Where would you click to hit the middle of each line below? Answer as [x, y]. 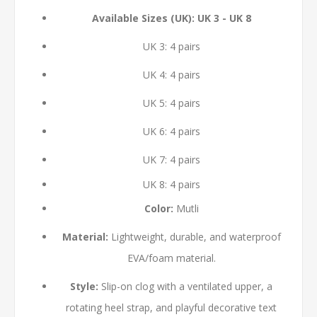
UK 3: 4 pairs [171, 46]
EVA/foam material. [171, 258]
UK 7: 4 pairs [171, 160]
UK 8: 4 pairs [171, 184]
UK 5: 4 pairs [171, 103]
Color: [158, 208]
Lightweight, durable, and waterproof [194, 237]
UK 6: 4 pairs [171, 131]
